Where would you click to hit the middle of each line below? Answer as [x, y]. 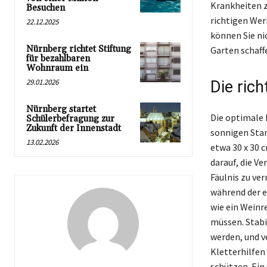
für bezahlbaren [58, 58]
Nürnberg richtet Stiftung [79, 49]
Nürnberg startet [61, 109]
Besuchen [46, 8]
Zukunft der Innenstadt [74, 128]
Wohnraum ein [57, 68]
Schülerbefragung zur [70, 119]
